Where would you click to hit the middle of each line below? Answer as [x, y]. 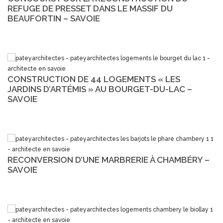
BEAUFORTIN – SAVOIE [54, 18]
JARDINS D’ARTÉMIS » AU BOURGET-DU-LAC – [100, 89]
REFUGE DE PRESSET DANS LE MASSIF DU [90, 8]
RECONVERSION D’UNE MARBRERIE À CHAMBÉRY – [109, 160]
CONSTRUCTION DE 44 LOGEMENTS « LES [94, 79]
